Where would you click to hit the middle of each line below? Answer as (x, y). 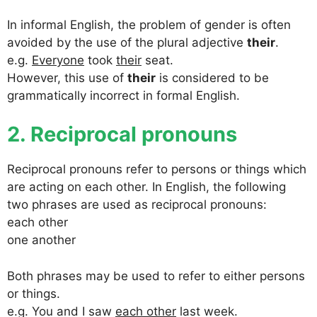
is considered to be (212, 77)
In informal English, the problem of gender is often (149, 24)
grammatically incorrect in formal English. (123, 95)
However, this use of (67, 77)
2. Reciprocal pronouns (122, 134)
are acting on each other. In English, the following (146, 187)
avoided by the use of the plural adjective (127, 42)
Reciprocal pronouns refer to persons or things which (157, 169)
